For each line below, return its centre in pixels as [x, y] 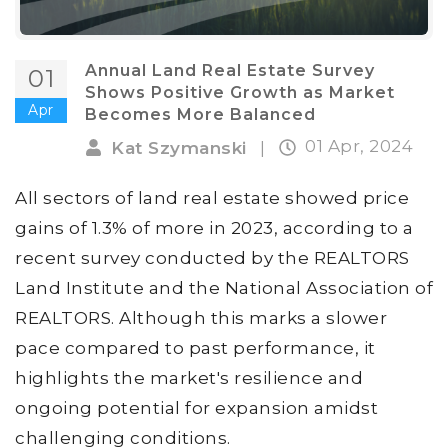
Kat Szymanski [179, 147]
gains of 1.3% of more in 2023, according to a [214, 227]
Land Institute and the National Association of [224, 287]
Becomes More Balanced [200, 114]
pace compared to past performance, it [195, 347]
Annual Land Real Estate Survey [230, 70]
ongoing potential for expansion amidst [196, 407]
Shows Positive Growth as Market [240, 92]
